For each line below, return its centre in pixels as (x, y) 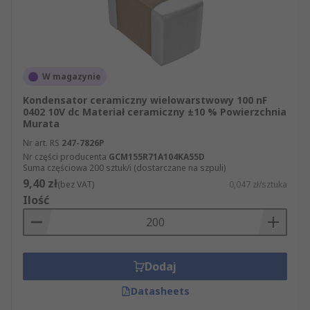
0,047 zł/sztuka (258, 184)
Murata (41, 124)
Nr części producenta (65, 157)
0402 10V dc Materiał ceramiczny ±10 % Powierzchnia (155, 112)
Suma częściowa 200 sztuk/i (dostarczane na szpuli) (124, 168)
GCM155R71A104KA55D (157, 157)
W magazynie (72, 76)
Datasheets (160, 291)
